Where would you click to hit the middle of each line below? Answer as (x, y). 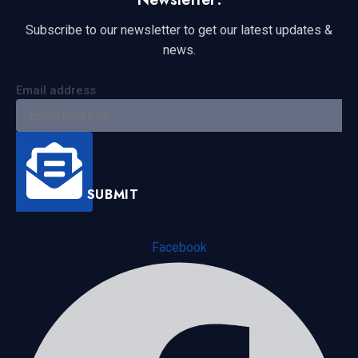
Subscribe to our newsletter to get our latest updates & (179, 30)
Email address (56, 90)
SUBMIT (113, 194)
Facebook (179, 247)
